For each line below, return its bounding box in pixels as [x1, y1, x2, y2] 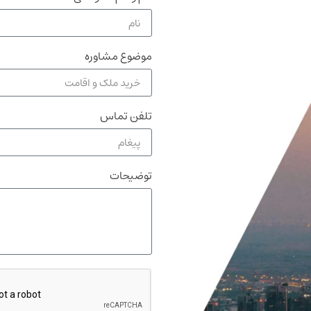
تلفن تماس [100, 106, 152, 126]
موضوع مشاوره [85, 47, 152, 67]
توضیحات [110, 166, 152, 186]
